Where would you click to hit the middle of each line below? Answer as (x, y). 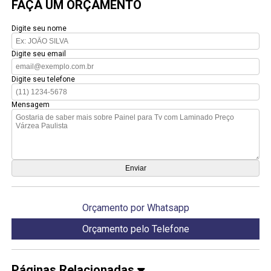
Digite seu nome (39, 28)
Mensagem (31, 104)
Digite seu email (39, 54)
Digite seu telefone (44, 79)
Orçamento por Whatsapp (135, 207)
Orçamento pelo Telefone (135, 229)
